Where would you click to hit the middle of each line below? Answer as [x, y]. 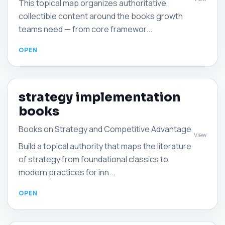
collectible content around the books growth [101, 16]
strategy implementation [99, 97]
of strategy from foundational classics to [93, 159]
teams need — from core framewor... [85, 29]
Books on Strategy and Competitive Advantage [105, 129]
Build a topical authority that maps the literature [105, 146]
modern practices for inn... [67, 172]
